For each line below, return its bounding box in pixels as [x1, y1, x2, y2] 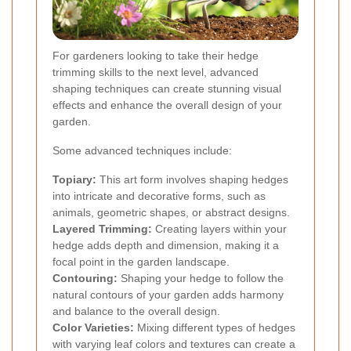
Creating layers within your [152, 223, 287, 236]
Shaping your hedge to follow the [118, 272, 284, 285]
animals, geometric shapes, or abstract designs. [52, 206, 290, 219]
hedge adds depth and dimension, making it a [52, 239, 279, 252]
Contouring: [52, 272, 118, 285]
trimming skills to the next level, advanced [52, 66, 259, 79]
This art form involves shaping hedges [96, 173, 288, 186]
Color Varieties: [52, 321, 134, 335]
